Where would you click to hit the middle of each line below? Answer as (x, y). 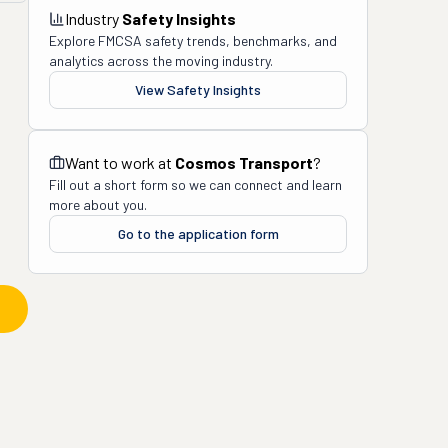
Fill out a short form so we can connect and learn (195, 184)
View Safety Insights (198, 89)
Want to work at (120, 162)
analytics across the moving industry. (161, 60)
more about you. (98, 204)
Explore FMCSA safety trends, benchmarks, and (193, 40)
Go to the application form (198, 233)
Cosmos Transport (244, 162)
